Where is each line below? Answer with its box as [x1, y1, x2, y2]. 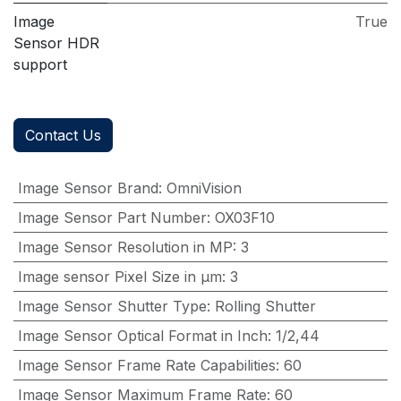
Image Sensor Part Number [17, 209, 207, 227]
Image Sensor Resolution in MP [17, 238, 233, 257]
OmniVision [166, 179, 242, 198]
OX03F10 [214, 209, 275, 227]
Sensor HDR [13, 34, 99, 53]
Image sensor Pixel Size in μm [17, 268, 222, 286]
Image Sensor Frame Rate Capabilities [17, 356, 276, 375]
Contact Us [25, 126, 101, 145]
